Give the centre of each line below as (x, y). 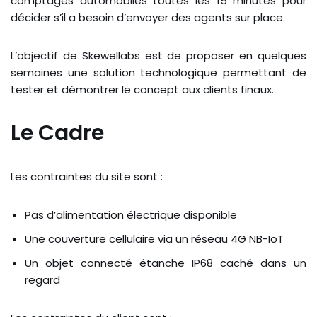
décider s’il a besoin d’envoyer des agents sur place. (148, 18)
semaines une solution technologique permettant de (158, 73)
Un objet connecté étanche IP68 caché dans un (166, 263)
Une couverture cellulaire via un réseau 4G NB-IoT (154, 239)
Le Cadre (57, 133)
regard (42, 280)
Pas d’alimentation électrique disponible (131, 215)
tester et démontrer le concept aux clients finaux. (142, 90)
